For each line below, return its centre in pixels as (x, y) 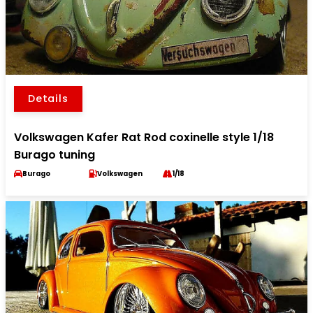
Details (48, 99)
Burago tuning (54, 155)
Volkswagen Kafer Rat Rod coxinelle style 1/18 (144, 137)
